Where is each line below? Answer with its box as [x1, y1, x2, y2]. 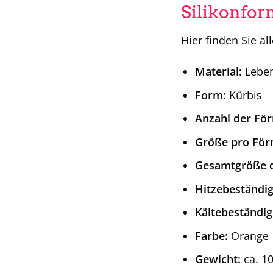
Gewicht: [194, 252, 241, 267]
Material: [194, 64, 242, 79]
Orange [227, 228, 269, 243]
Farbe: [194, 228, 228, 243]
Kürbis [225, 87, 262, 102]
